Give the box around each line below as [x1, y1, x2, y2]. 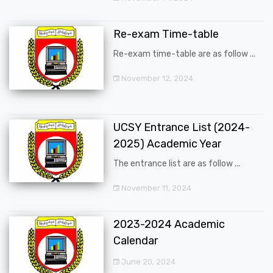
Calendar [113, 233, 158, 247]
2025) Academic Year [113, 136, 221, 151]
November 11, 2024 [119, 183, 191, 193]
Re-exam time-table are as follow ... [113, 49, 255, 60]
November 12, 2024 [119, 74, 193, 83]
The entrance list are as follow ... [113, 158, 240, 169]
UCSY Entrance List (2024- [113, 120, 250, 134]
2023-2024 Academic [113, 217, 225, 231]
